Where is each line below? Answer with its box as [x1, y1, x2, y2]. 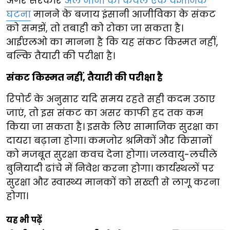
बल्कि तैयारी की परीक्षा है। [6, 49, 115, 63]
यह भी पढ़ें [6, 214, 42, 226]
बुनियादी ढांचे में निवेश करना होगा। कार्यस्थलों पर [6, 162, 214, 175]
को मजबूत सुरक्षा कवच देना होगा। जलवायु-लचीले [6, 148, 217, 161]
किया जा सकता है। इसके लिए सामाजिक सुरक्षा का [6, 120, 218, 133]
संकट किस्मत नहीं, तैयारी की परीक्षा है [6, 71, 163, 84]
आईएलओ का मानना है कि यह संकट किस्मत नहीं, [6, 35, 218, 49]
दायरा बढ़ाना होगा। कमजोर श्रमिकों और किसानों [6, 134, 212, 147]
